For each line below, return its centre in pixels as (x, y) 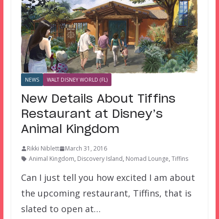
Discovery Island (100, 159)
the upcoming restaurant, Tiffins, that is (106, 193)
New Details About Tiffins (98, 99)
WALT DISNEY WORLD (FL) (77, 80)
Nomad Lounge (147, 159)
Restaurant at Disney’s (92, 115)
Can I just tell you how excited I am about (108, 178)
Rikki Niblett (43, 149)
